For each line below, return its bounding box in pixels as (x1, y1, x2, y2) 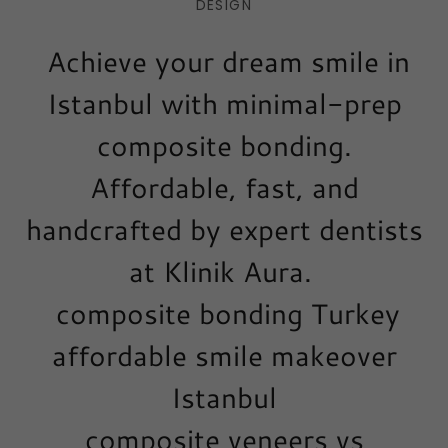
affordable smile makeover (51, 335, 397, 376)
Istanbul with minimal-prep (46, 83, 402, 124)
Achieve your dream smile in (38, 41, 410, 82)
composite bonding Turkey (48, 293, 400, 334)
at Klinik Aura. (128, 251, 320, 292)
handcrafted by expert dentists (25, 209, 423, 250)
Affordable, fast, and (89, 167, 359, 208)
